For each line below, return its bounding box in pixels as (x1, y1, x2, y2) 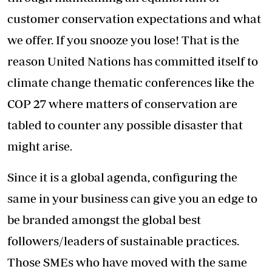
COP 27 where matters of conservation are (7, 97, 237, 111)
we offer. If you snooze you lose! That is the (7, 33, 239, 47)
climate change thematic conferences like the (7, 75, 254, 90)
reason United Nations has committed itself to (7, 54, 258, 69)
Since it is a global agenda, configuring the (7, 170, 237, 185)
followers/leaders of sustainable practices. (7, 234, 239, 248)
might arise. (7, 139, 72, 154)
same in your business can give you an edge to (7, 191, 257, 206)
